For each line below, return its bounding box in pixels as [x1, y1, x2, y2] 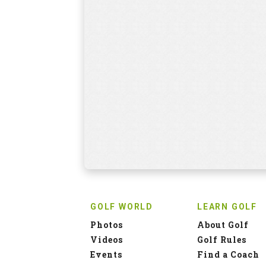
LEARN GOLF [197, 201, 257, 211]
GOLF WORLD [90, 201, 153, 211]
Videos [90, 233, 123, 245]
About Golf [197, 218, 249, 230]
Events [90, 248, 122, 260]
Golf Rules [197, 233, 246, 245]
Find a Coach [197, 248, 259, 260]
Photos [90, 218, 123, 230]
